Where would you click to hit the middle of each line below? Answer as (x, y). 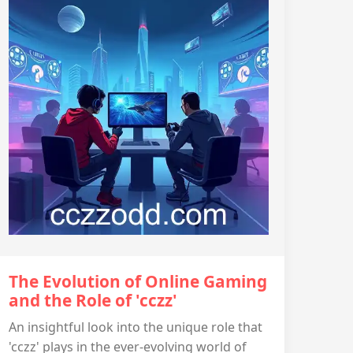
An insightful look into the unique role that (136, 327)
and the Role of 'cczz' (93, 300)
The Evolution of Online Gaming (138, 281)
